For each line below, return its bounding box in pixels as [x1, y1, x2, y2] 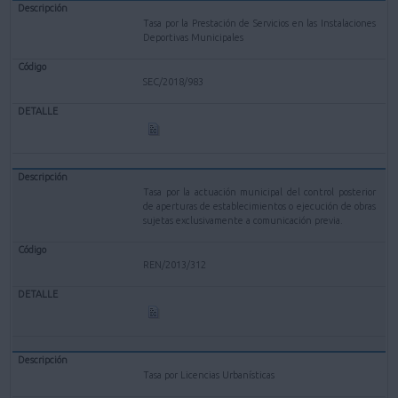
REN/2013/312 [143, 259, 207, 270]
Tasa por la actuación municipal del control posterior [143, 186, 376, 197]
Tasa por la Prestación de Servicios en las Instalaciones [143, 17, 376, 28]
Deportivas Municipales [143, 31, 244, 43]
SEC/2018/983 [143, 76, 204, 87]
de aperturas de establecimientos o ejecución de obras [143, 200, 376, 211]
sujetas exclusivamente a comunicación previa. [143, 214, 344, 226]
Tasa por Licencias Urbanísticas [143, 369, 275, 380]
